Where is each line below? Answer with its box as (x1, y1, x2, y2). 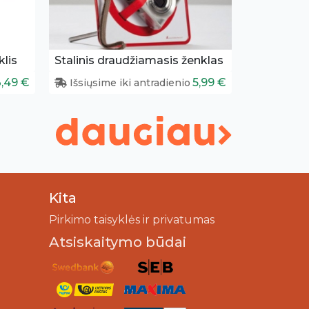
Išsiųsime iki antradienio (67, 76, 190, 89)
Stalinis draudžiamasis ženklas (54, 53, 223, 67)
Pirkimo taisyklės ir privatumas (49, 212, 215, 226)
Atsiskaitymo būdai (49, 233, 186, 250)
